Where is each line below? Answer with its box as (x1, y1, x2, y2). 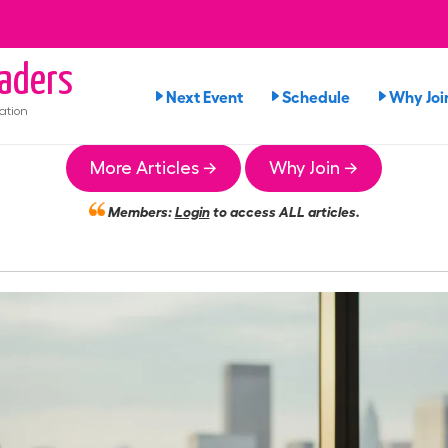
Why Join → (269, 159, 358, 177)
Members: (104, 202, 175, 219)
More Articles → (90, 159, 217, 177)
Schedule (282, 86, 350, 106)
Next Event (166, 86, 243, 106)
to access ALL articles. (209, 202, 360, 219)
